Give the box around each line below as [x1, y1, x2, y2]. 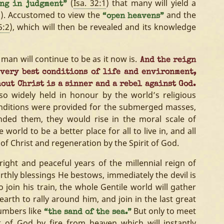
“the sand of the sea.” [41, 208, 132, 216]
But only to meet [131, 205, 196, 216]
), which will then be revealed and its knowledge [9, 21, 196, 32]
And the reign [137, 56, 196, 64]
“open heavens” [102, 12, 164, 20]
